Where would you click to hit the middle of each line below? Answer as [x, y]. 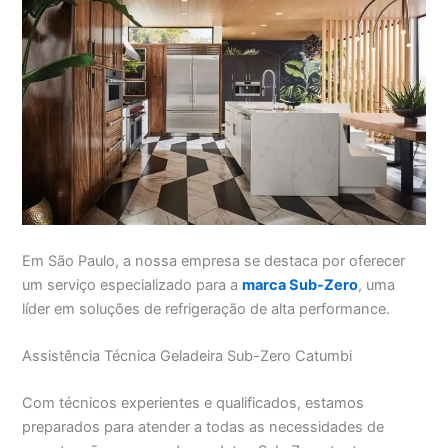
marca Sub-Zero [300, 284]
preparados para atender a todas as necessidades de [203, 427]
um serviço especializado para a [132, 284]
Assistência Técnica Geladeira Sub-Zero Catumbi [187, 355]
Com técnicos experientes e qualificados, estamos [193, 403]
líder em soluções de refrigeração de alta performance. [206, 308]
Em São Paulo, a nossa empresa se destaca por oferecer [214, 260]
